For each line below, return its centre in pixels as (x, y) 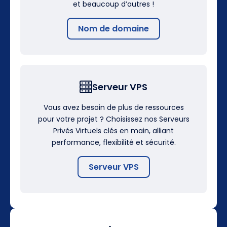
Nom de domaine (113, 28)
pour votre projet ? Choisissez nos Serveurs (113, 119)
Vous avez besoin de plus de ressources (113, 107)
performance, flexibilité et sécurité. (113, 142)
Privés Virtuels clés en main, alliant (113, 130)
